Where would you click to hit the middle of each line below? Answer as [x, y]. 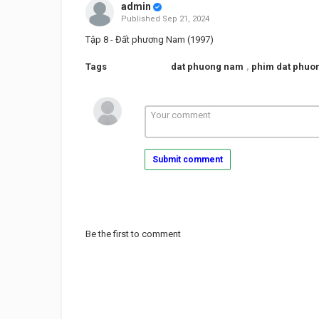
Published [141, 19]
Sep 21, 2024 [185, 19]
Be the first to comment [133, 234]
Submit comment [187, 159]
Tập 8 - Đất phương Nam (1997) [150, 40]
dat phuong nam [207, 67]
